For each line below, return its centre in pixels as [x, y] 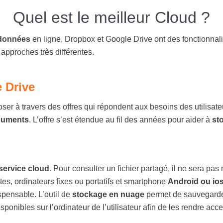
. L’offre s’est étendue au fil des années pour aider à [120, 120]
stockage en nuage [108, 194]
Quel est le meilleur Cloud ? [111, 17]
